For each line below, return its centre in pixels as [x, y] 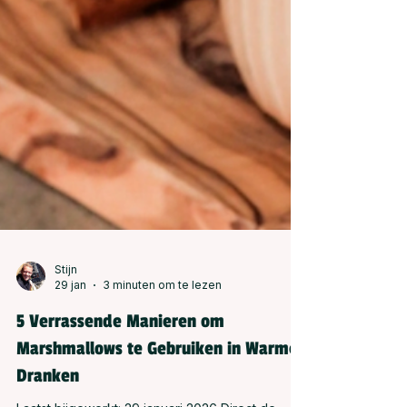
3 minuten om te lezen [162, 322]
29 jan [70, 322]
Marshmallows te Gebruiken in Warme [157, 386]
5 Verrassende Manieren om [120, 358]
